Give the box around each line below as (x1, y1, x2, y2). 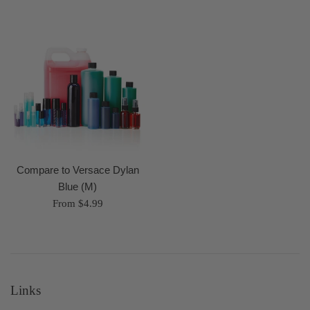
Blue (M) (58, 180, 97, 192)
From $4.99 (52, 197, 103, 209)
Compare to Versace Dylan (16, 163, 139, 176)
